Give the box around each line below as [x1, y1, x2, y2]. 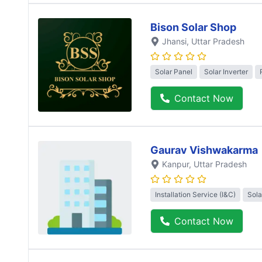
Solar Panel [155, 67, 192, 77]
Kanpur [162, 158, 189, 169]
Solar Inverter [204, 67, 248, 77]
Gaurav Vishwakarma [150, 143, 258, 156]
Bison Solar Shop [150, 20, 236, 33]
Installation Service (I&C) [155, 190, 236, 199]
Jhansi [162, 36, 187, 46]
